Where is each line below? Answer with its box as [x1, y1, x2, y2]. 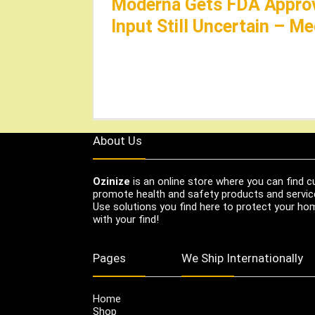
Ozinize [93, 174, 130, 188]
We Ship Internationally [181, 250, 303, 265]
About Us [93, 133, 142, 148]
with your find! [93, 212, 159, 226]
